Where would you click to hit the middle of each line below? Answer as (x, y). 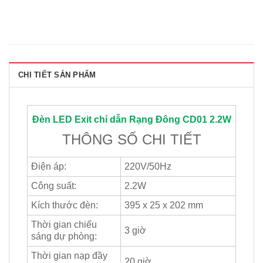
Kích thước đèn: (65, 205)
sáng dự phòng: (64, 237)
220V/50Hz (148, 167)
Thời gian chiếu (64, 225)
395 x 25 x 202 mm (164, 205)
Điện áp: (49, 167)
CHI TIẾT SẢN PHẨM (57, 75)
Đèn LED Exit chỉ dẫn (80, 120)
